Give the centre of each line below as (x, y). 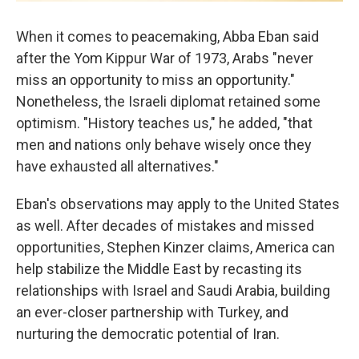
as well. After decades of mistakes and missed (165, 225)
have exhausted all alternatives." (117, 166)
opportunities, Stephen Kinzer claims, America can (175, 247)
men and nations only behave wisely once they (164, 144)
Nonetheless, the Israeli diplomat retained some (168, 101)
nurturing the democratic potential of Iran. (148, 333)
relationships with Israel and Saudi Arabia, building (173, 290)
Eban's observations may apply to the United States (178, 204)
